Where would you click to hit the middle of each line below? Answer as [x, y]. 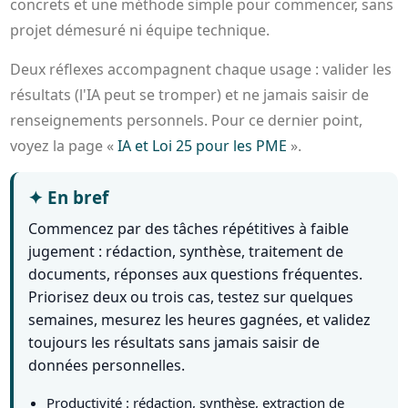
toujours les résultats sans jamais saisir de [174, 343]
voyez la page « [64, 146]
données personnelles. [107, 366]
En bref [76, 198]
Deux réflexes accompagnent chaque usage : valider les [201, 70]
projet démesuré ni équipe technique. [140, 31]
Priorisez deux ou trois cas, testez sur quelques [191, 297]
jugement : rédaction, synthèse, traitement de [186, 252]
